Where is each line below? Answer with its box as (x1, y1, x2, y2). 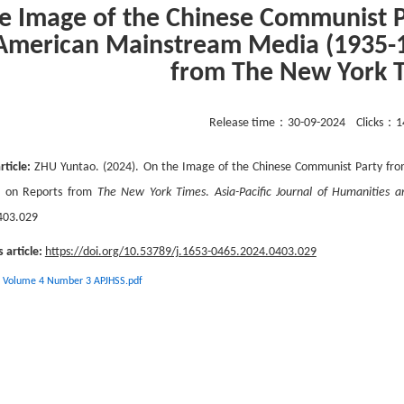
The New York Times (96, 186, 207, 200)
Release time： (208, 116, 288, 131)
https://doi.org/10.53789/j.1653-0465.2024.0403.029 (44, 245, 317, 260)
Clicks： (355, 116, 396, 131)
